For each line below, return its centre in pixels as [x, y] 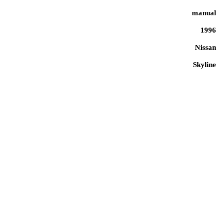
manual [204, 13]
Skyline [204, 64]
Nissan [205, 47]
